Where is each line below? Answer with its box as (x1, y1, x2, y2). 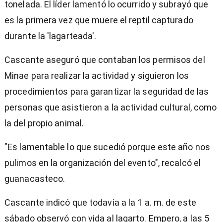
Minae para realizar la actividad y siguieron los (4, 70, 189, 81)
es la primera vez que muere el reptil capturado (4, 14, 193, 25)
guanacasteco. (4, 173, 65, 184)
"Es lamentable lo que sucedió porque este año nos (4, 141, 210, 152)
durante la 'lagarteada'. (4, 30, 97, 41)
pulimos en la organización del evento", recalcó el (4, 157, 201, 168)
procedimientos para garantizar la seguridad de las (4, 86, 209, 97)
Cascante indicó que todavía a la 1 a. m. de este (4, 197, 196, 208)
